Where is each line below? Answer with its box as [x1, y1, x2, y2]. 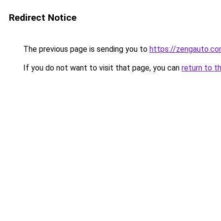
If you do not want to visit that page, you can [21, 63, 182, 73]
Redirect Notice [9, 12, 76, 23]
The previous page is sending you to [21, 44, 149, 54]
